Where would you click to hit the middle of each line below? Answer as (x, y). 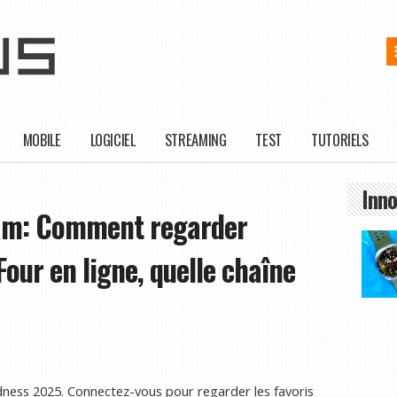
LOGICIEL (113, 140)
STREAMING (195, 140)
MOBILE (42, 140)
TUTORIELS (340, 140)
